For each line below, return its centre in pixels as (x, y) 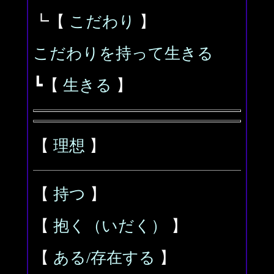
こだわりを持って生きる (123, 54)
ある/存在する (104, 258)
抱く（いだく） (110, 226)
